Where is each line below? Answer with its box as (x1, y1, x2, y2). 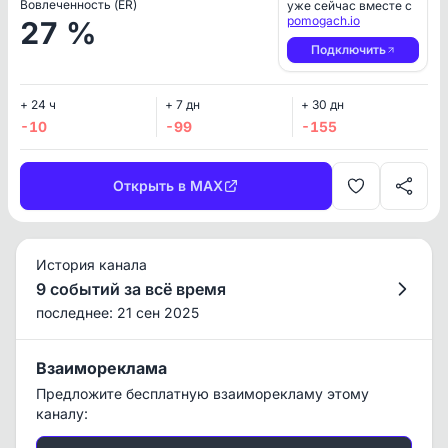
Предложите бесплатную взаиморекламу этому (36, 385, 369, 402)
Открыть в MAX (113, 177, 223, 194)
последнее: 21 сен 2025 (36, 304, 199, 321)
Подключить (310, 42, 386, 57)
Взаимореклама (36, 358, 167, 378)
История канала (36, 256, 147, 273)
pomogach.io (287, 13, 360, 28)
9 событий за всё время (36, 279, 226, 299)
